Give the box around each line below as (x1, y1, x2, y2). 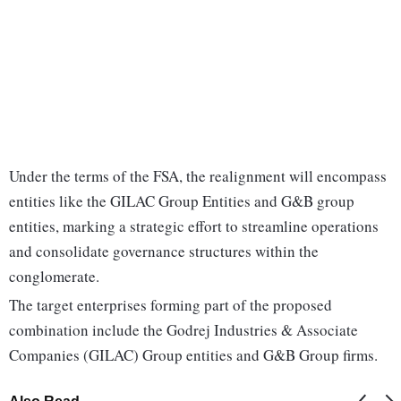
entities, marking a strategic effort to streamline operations (9, 216, 379, 237)
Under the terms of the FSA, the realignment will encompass (9, 166, 387, 187)
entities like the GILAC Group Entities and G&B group (9, 191, 354, 212)
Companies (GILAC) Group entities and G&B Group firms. (9, 345, 378, 366)
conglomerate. (9, 266, 99, 287)
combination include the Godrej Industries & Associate (9, 320, 358, 341)
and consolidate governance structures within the (9, 241, 319, 262)
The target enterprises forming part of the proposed (9, 294, 332, 316)
